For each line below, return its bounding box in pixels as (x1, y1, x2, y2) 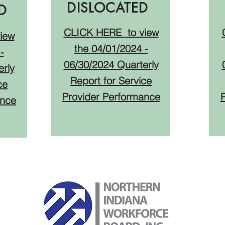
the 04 (74, 42, 102, 55)
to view (124, 26, 159, 39)
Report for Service (70, 74, 152, 87)
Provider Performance (62, 90, 160, 103)
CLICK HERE (63, 26, 125, 39)
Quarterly (117, 58, 159, 71)
